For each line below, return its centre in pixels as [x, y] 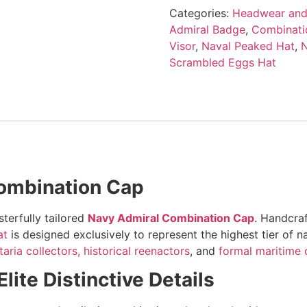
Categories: [200, 13]
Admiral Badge [207, 29]
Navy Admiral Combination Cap [171, 218]
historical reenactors [137, 250]
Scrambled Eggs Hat [222, 62]
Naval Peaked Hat [248, 46]
